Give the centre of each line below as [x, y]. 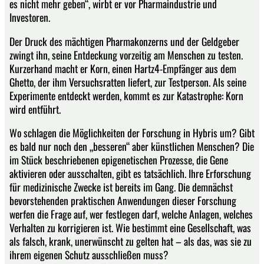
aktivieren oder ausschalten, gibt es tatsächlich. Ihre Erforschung [130, 174]
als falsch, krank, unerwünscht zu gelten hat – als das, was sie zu [131, 241]
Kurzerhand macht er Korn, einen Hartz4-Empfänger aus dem [123, 68]
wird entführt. [35, 109]
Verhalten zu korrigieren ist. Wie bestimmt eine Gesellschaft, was [130, 228]
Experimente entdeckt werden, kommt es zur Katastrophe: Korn [126, 95]
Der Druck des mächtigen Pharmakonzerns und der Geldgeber [124, 41]
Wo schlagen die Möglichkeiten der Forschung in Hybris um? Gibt [132, 133]
